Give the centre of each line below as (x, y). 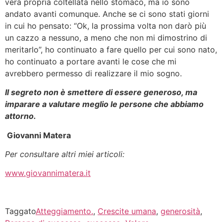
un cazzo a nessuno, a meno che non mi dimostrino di (106, 37)
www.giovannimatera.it (48, 173)
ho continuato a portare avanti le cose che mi (91, 61)
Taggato (20, 211)
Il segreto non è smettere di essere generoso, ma (101, 92)
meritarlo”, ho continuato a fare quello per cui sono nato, (111, 49)
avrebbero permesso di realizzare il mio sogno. (93, 73)
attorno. (21, 116)
